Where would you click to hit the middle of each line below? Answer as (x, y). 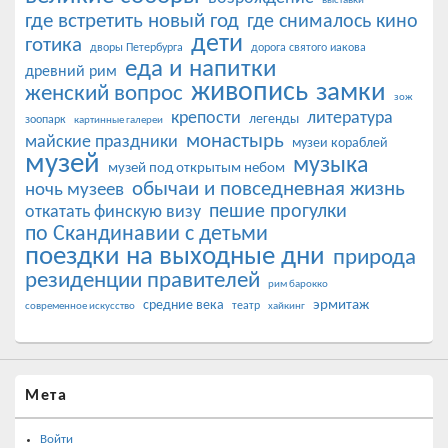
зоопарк (45, 119)
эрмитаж (341, 305)
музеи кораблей (340, 143)
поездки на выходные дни (175, 257)
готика (53, 45)
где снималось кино (332, 21)
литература (350, 118)
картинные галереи (118, 120)
